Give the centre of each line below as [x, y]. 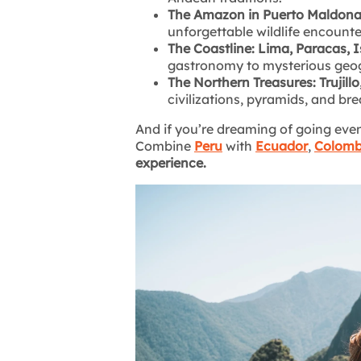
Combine [165, 146]
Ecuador [282, 146]
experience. [171, 163]
